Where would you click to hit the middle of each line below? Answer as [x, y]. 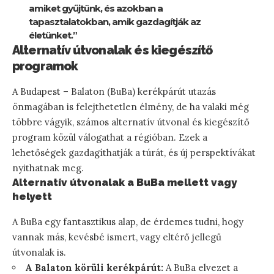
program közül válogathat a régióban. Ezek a [110, 138]
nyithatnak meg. [48, 168]
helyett [32, 197]
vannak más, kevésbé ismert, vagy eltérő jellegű [117, 237]
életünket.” [53, 35]
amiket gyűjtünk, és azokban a [96, 9]
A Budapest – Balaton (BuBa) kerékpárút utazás [114, 92]
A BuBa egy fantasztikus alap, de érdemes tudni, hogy [128, 221]
